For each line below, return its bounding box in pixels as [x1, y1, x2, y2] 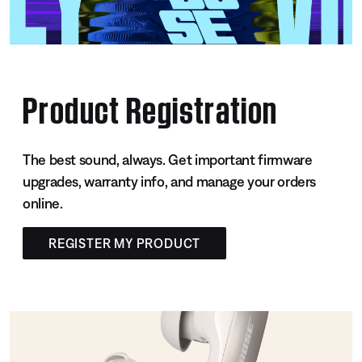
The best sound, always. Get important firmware [23, 151, 313, 169]
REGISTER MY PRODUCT [48, 236, 201, 251]
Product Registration [23, 84, 278, 129]
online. [23, 195, 63, 213]
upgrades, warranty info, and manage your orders [23, 173, 317, 191]
